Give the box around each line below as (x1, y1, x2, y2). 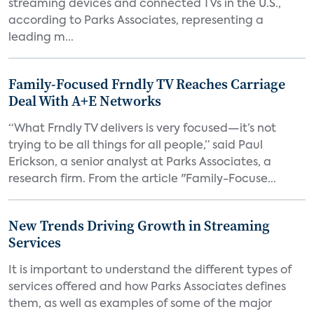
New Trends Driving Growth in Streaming (8, 216, 270, 235)
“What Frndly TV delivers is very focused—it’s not (8, 123, 276, 135)
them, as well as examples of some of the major (8, 299, 272, 310)
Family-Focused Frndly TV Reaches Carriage (8, 74, 285, 94)
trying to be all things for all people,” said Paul (8, 140, 263, 151)
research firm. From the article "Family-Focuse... (8, 174, 276, 185)
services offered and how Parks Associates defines (8, 282, 286, 293)
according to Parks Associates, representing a (8, 15, 264, 27)
